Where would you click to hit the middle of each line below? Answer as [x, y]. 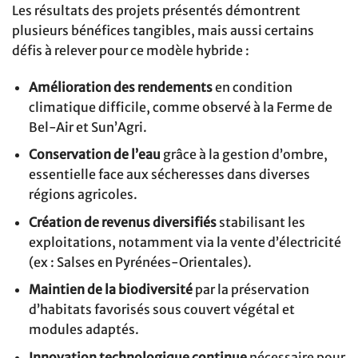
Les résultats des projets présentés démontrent [156, 10]
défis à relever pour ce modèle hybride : [131, 50]
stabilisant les [261, 222]
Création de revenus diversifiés [122, 222]
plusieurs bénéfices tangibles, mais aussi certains [163, 30]
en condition [252, 87]
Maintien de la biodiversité [110, 290]
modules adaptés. [84, 330]
